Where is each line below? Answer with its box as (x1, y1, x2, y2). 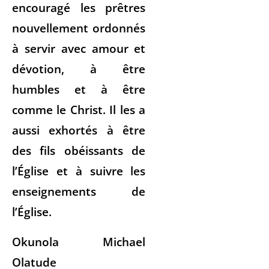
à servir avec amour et (12, 40, 146, 56)
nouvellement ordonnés (12, 19, 146, 36)
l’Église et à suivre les (12, 162, 146, 179)
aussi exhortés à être (12, 121, 146, 138)
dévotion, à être (12, 60, 146, 77)
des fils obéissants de (12, 142, 146, 159)
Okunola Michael (12, 233, 146, 250)
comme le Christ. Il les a (12, 101, 146, 118)
